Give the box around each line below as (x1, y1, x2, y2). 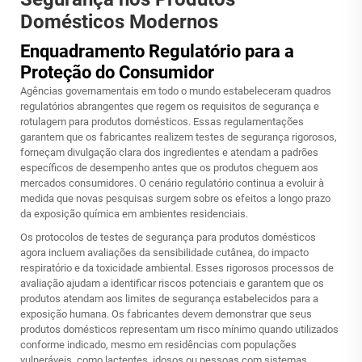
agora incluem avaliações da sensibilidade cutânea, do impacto (20, 246, 309, 259)
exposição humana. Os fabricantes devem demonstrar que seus (20, 308, 312, 320)
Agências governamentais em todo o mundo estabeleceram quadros (20, 85, 331, 97)
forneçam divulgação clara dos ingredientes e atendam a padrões (20, 146, 318, 158)
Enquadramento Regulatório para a (20, 41, 294, 61)
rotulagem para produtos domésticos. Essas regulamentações (20, 116, 304, 128)
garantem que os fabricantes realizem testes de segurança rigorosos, (20, 131, 337, 143)
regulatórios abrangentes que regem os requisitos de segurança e (20, 100, 319, 112)
